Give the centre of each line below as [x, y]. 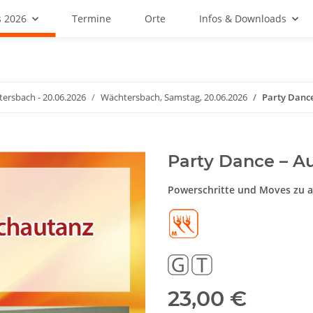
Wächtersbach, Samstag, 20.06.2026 [174, 97]
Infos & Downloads [243, 19]
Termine [92, 19]
